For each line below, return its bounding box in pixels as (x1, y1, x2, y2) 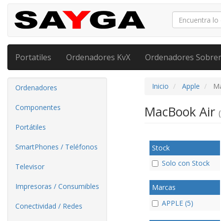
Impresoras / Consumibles (15, 182, 99, 191)
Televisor (15, 162, 44, 171)
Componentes (15, 103, 61, 112)
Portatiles (15, 52, 51, 63)
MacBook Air (144, 103, 219, 120)
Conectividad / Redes (15, 201, 82, 211)
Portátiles (15, 122, 46, 132)
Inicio (151, 81, 169, 91)
